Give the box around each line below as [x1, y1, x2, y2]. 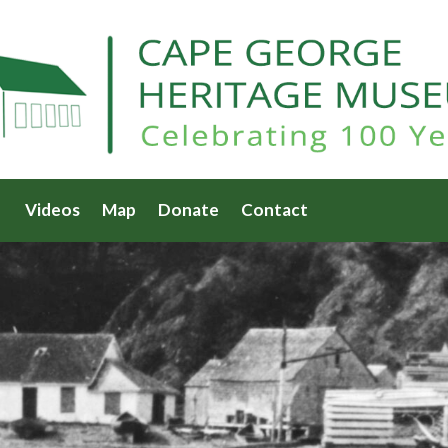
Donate [158, 199, 219, 221]
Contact [241, 199, 308, 221]
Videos [25, 199, 80, 221]
